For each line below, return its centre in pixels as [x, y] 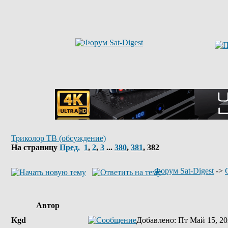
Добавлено [155, 220]
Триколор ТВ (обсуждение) [59, 138]
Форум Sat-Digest [184, 171]
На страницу [35, 147]
